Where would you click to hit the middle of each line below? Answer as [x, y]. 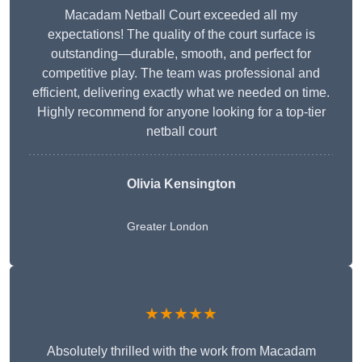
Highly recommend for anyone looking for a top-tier [181, 112]
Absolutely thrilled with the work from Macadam [181, 351]
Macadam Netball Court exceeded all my [181, 15]
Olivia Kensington [181, 184]
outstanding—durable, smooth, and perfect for [181, 54]
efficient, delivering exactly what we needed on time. [181, 93]
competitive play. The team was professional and [181, 74]
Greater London [167, 227]
